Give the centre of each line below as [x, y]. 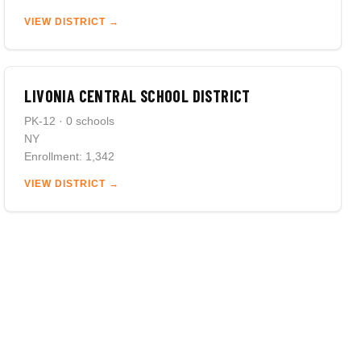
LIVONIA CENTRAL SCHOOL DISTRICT [137, 96]
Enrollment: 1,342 [70, 156]
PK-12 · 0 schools [70, 121]
